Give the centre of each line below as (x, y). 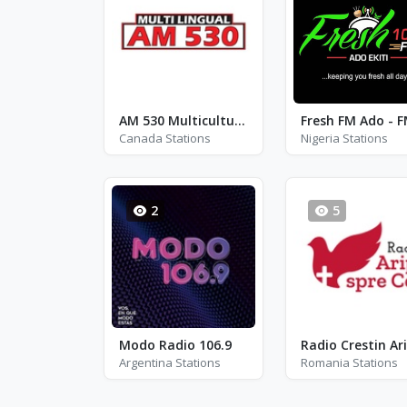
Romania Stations (349, 362)
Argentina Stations (170, 362)
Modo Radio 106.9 (175, 345)
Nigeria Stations (344, 138)
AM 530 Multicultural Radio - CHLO (240, 120)
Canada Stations (165, 138)
